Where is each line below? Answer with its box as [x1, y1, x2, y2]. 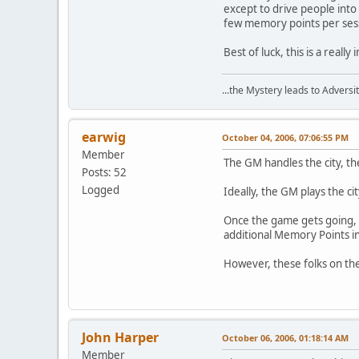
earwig [82, 127, 126, 146]
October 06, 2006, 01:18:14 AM [222, 331, 349, 344]
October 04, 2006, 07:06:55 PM [222, 131, 349, 143]
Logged [82, 182, 119, 197]
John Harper [82, 328, 159, 346]
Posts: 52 [82, 164, 127, 179]
